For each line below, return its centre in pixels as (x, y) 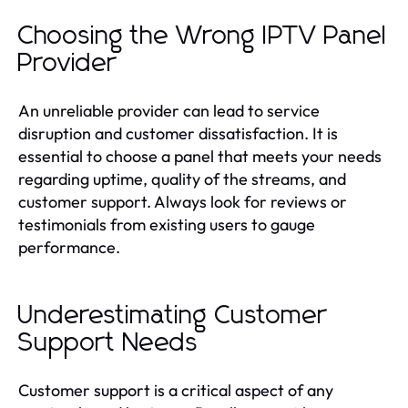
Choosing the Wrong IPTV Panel (203, 36)
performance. (69, 247)
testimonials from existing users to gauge (167, 224)
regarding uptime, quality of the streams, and (182, 178)
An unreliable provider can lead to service (169, 110)
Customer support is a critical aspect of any (176, 390)
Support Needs (108, 343)
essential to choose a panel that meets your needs (200, 156)
